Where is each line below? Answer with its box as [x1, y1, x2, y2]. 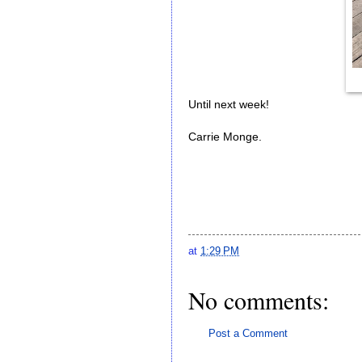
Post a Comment [208, 327, 288, 340]
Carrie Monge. [188, 131, 262, 144]
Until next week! [188, 99, 269, 112]
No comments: [188, 284, 329, 317]
